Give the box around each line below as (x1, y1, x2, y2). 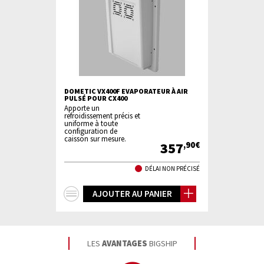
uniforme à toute (64, 118, 118, 128)
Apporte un (64, 103, 100, 113)
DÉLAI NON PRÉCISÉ (145, 164, 200, 173)
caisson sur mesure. (64, 134, 126, 143)
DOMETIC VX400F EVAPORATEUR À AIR (64, 87, 188, 95)
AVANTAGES (101, 238, 147, 249)
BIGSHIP (147, 238, 177, 249)
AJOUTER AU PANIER (92, 188, 172, 199)
